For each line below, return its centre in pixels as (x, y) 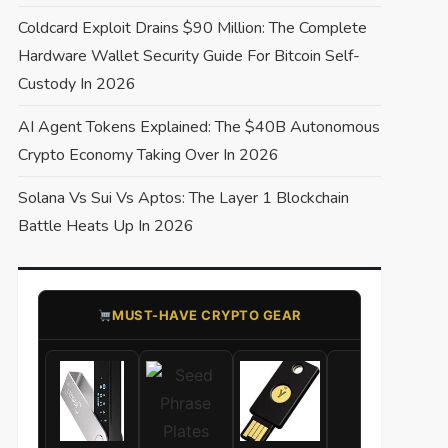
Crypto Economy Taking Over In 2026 (148, 155)
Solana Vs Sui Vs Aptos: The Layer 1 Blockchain (183, 198)
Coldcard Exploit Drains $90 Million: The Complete (192, 28)
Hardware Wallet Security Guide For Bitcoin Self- (188, 56)
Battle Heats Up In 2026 (105, 226)
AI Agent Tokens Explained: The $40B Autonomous (198, 127)
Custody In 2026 (76, 84)
